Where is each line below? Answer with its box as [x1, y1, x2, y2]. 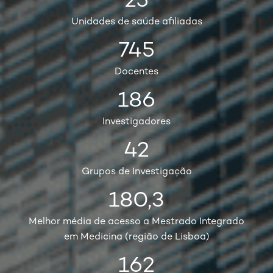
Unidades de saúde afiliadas [71, 16, 202, 27]
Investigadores [102, 116, 171, 127]
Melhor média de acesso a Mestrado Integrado [29, 216, 244, 227]
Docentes [115, 66, 158, 77]
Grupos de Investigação [81, 166, 192, 177]
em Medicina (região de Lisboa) [63, 232, 210, 243]
